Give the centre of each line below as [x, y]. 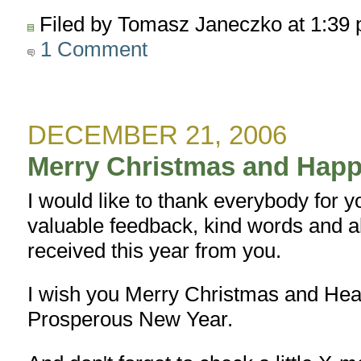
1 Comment [91, 50]
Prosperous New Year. [131, 320]
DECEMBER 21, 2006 [158, 135]
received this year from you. [155, 250]
